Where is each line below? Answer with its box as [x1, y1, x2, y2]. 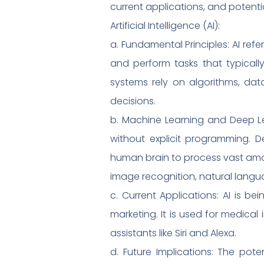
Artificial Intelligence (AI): [110, 18, 220, 32]
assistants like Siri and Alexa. [110, 226, 236, 240]
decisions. [110, 94, 156, 108]
